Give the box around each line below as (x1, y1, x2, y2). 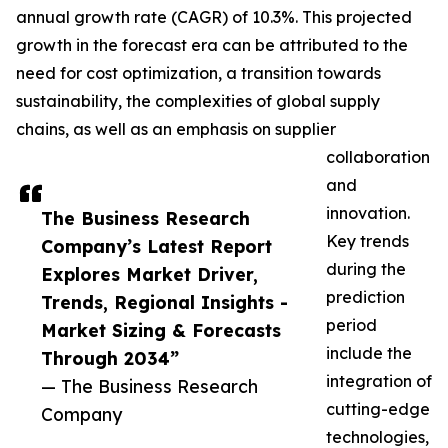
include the (326, 343, 412, 364)
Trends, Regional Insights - (41, 291, 288, 314)
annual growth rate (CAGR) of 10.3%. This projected (16, 7, 412, 28)
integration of (326, 371, 432, 392)
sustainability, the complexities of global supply (16, 91, 380, 112)
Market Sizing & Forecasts (41, 319, 281, 342)
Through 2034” (41, 347, 179, 370)
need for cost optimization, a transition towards (16, 63, 381, 84)
